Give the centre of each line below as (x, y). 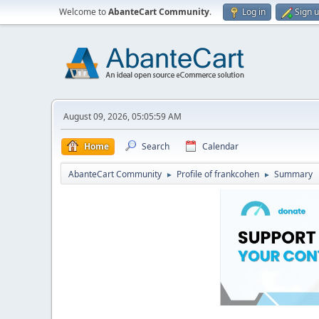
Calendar (220, 146)
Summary (293, 174)
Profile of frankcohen (218, 174)
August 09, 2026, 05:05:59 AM (122, 116)
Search (156, 146)
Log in (254, 12)
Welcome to (84, 12)
